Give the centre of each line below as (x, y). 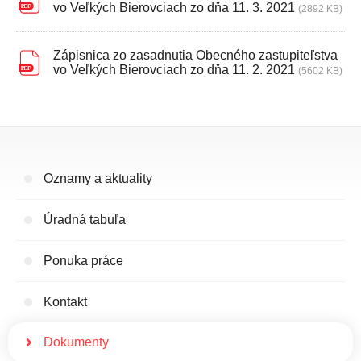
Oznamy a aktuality (98, 179)
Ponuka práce (83, 261)
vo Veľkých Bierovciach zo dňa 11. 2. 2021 (174, 70)
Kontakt (65, 302)
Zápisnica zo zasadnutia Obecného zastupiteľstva (195, 56)
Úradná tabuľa (85, 220)
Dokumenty (76, 342)
